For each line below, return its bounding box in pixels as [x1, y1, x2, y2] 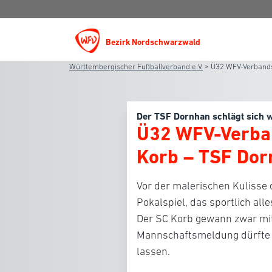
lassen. [137, 245, 170, 257]
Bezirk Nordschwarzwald [106, 37, 200, 47]
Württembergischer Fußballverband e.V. [69, 62, 203, 71]
